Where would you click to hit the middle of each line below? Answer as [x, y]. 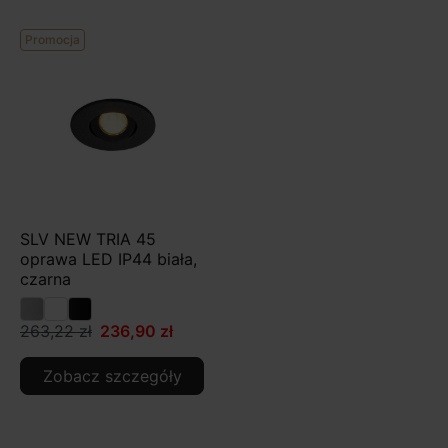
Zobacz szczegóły [112, 375]
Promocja [52, 39]
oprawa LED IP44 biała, [108, 258]
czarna [45, 278]
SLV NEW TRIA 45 [88, 238]
